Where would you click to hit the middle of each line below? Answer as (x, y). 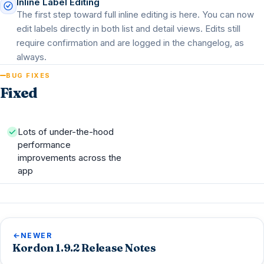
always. (32, 57)
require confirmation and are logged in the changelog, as (130, 43)
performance (44, 145)
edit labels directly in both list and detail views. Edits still (128, 29)
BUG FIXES (28, 75)
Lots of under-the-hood (66, 132)
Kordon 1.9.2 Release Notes (84, 248)
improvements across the (70, 158)
